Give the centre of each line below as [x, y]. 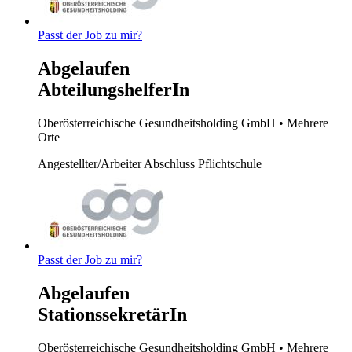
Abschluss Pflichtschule [203, 163]
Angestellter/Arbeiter [91, 163]
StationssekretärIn [112, 314]
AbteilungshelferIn [114, 89]
